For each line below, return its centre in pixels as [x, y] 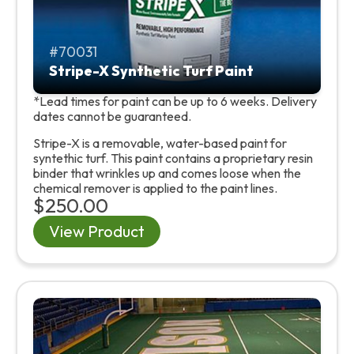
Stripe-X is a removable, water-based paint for [160, 143]
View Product [97, 231]
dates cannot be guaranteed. [112, 116]
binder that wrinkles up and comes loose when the [167, 173]
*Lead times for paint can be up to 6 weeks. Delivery [175, 101]
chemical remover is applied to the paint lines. [155, 188]
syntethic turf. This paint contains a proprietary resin [173, 158]
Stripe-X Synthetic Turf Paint [151, 70]
